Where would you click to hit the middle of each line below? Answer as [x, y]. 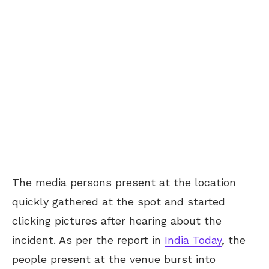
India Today [193, 240]
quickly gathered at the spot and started [119, 202]
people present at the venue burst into [114, 259]
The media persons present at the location [124, 183]
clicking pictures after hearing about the [117, 221]
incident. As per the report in [88, 240]
